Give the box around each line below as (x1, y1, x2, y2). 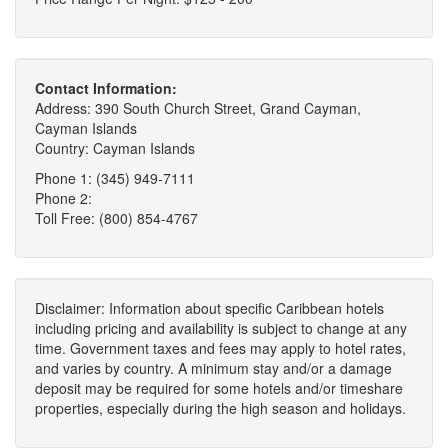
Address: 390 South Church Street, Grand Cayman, (35, 97, 361, 118)
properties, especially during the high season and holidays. (35, 397, 406, 418)
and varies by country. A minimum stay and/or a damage (35, 357, 392, 378)
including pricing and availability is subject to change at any (35, 317, 407, 338)
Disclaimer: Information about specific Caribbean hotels (35, 297, 384, 318)
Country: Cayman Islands (35, 137, 195, 158)
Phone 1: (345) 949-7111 (35, 167, 195, 188)
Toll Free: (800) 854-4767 (35, 207, 198, 228)
